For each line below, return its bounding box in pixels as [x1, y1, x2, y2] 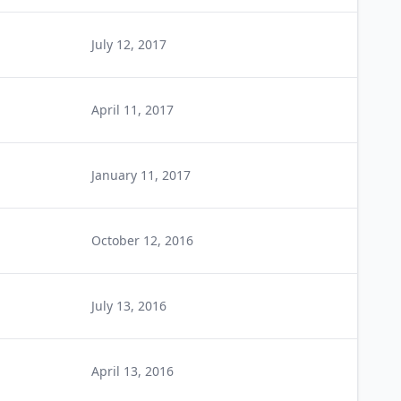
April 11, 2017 [91, 101, 174, 118]
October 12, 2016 [91, 232, 193, 249]
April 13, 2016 [91, 363, 174, 380]
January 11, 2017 [91, 166, 191, 183]
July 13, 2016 [91, 297, 166, 314]
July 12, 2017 [91, 36, 166, 53]
